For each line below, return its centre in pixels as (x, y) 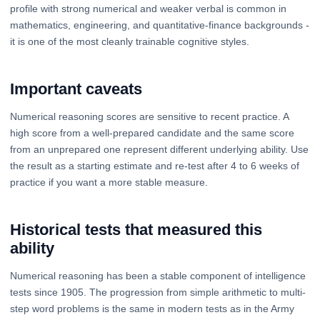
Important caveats (76, 89)
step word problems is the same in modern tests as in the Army (152, 308)
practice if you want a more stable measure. (109, 182)
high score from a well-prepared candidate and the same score (152, 132)
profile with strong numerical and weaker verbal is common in (148, 8)
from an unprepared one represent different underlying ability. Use (159, 149)
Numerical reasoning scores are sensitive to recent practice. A (149, 116)
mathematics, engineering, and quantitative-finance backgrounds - (160, 25)
